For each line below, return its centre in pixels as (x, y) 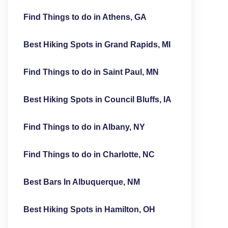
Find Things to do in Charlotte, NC (89, 154)
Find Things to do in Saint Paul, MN (91, 72)
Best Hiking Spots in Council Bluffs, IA (97, 99)
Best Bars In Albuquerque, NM (81, 182)
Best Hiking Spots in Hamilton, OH (89, 209)
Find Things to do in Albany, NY (84, 127)
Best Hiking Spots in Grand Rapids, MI (97, 45)
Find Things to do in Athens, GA (85, 17)
